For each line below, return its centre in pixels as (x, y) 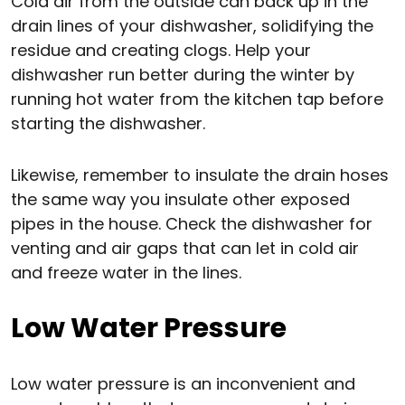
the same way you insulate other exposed (180, 200)
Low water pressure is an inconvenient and (183, 384)
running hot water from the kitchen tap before (197, 99)
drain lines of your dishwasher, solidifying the (192, 26)
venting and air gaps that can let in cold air (185, 249)
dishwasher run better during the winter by (183, 75)
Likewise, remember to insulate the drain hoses (200, 175)
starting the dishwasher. (108, 124)
